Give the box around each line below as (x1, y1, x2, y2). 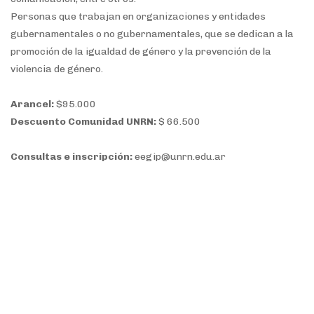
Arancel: (11, 98, 56, 110)
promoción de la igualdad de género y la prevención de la (11, 46, 271, 57)
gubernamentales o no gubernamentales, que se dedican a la (11, 28, 294, 40)
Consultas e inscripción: (11, 151, 135, 163)
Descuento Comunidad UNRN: (11, 116, 156, 128)
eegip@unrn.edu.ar (135, 151, 226, 163)
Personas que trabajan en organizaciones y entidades (11, 11, 266, 22)
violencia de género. (11, 63, 103, 75)
